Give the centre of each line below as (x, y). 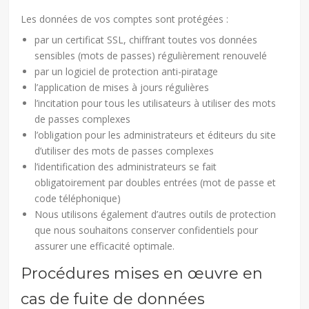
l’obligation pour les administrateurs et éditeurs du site (156, 134)
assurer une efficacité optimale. (105, 246)
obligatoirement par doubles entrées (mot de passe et (156, 182)
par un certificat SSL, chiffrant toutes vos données (146, 39)
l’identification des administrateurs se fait (126, 166)
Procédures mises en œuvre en (142, 273)
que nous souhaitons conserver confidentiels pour (147, 230)
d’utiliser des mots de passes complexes (124, 150)
